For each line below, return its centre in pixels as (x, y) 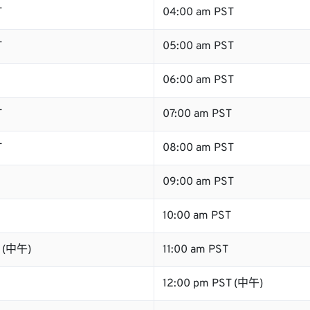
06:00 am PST (198, 80)
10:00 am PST (197, 216)
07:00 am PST (197, 114)
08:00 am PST (198, 148)
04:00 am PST (198, 12)
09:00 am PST (198, 182)
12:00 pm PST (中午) (213, 284)
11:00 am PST (195, 250)
